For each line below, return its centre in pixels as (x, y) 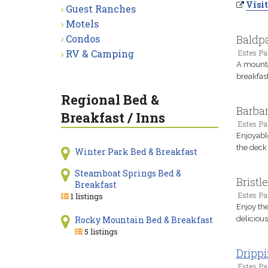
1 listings (86, 196)
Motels (82, 24)
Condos (83, 39)
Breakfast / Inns (113, 118)
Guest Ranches (101, 9)
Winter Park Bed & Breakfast (136, 152)
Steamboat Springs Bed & (128, 173)
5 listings (100, 232)
